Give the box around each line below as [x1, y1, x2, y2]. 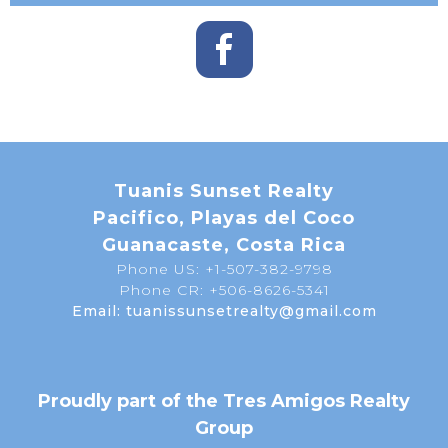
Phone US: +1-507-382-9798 [115, 259, 333, 278]
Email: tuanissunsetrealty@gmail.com [71, 301, 377, 320]
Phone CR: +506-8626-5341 [118, 280, 330, 299]
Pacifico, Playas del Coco [93, 206, 355, 229]
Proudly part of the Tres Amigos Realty [38, 389, 410, 412]
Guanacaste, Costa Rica [102, 233, 346, 256]
